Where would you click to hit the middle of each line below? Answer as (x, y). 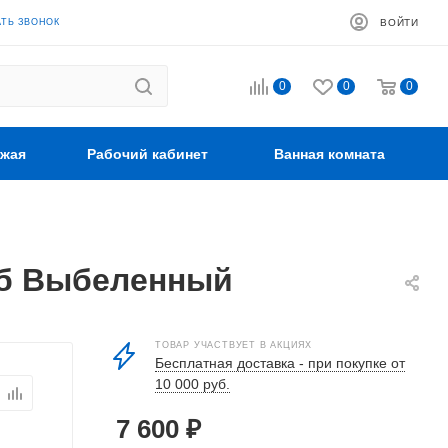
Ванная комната (329, 154)
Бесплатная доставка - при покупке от (280, 363)
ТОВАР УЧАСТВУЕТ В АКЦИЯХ (234, 345)
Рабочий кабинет (147, 154)
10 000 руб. (192, 384)
